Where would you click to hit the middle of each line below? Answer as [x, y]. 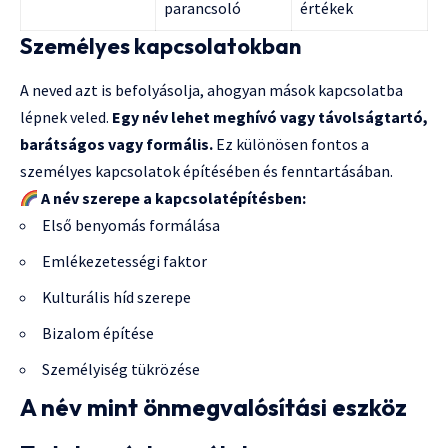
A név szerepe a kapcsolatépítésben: [174, 197]
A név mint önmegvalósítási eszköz [213, 406]
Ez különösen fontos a [291, 143]
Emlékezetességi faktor [124, 260]
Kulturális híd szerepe [116, 296]
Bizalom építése [98, 332]
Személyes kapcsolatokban [160, 45]
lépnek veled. [66, 116]
